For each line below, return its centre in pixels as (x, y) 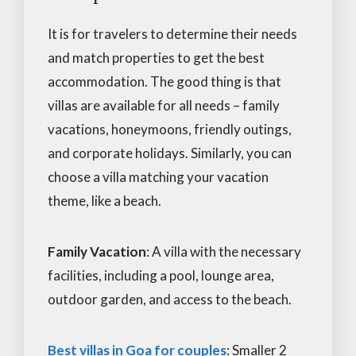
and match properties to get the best (156, 57)
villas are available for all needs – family (164, 105)
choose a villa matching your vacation (158, 176)
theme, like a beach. (104, 200)
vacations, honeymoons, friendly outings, (170, 129)
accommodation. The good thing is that (164, 81)
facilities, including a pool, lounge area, (161, 275)
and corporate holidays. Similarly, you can (170, 153)
